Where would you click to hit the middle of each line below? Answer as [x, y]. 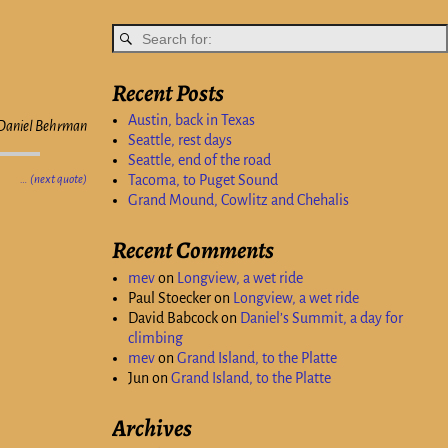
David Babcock [173, 317]
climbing [155, 337]
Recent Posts [168, 93]
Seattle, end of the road [199, 160]
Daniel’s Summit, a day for [321, 317]
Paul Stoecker [169, 297]
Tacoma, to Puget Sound [203, 180]
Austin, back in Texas [191, 120]
